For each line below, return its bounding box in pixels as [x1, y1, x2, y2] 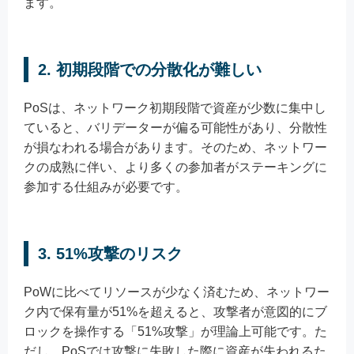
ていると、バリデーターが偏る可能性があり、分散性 [24, 121, 327, 135]
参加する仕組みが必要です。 [24, 180, 188, 194]
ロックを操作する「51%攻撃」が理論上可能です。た [24, 325, 327, 339]
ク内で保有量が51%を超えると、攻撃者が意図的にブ [24, 305, 327, 319]
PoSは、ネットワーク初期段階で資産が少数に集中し [24, 101, 326, 115]
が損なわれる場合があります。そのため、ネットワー [24, 141, 327, 155]
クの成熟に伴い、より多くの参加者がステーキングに [24, 160, 327, 175]
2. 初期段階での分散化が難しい [38, 61, 262, 79]
